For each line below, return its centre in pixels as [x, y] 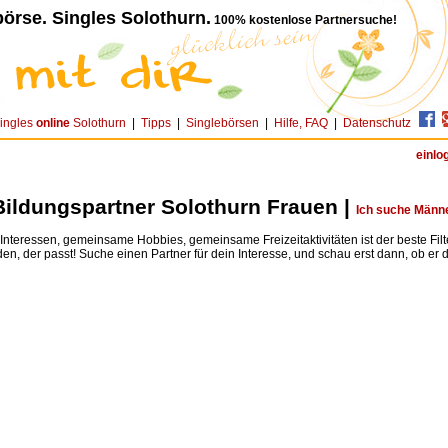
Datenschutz [377, 123]
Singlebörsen [222, 123]
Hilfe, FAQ [301, 123]
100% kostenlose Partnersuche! [304, 20]
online [53, 123]
